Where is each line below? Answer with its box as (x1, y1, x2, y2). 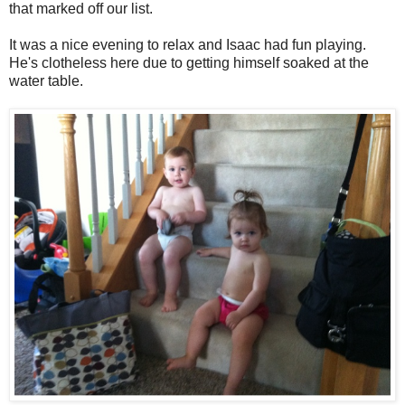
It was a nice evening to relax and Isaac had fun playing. (9, 37, 366, 53)
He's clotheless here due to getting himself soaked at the (9, 55, 369, 71)
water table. (9, 73, 87, 89)
